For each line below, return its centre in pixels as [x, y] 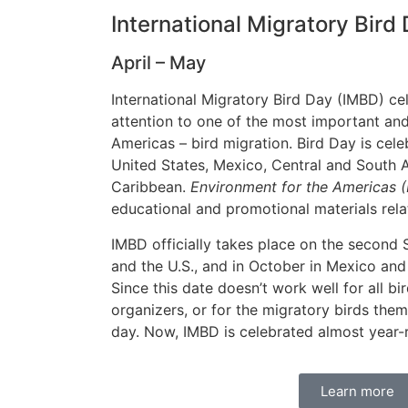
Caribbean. [151, 187]
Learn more [357, 392]
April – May [158, 63]
